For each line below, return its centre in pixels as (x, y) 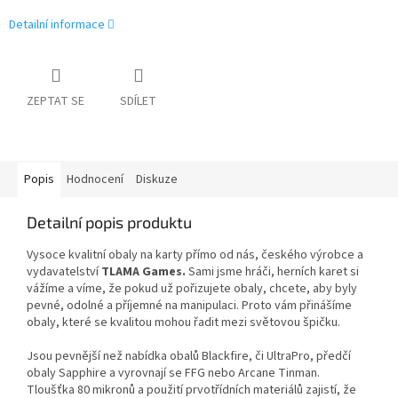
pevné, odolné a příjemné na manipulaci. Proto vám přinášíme (189, 306)
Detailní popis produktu (109, 223)
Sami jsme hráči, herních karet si (274, 272)
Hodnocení (95, 180)
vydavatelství (63, 272)
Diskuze (157, 180)
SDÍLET (138, 102)
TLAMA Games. (143, 272)
